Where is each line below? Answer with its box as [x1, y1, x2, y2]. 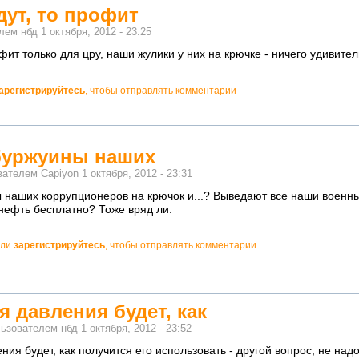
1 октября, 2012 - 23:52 [81, 323, 192, 335]
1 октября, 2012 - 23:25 [41, 26, 151, 38]
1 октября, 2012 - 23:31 [82, 167, 192, 179]
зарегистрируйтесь [14, 240, 105, 252]
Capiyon [41, 167, 79, 179]
